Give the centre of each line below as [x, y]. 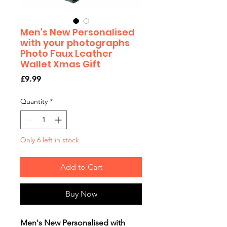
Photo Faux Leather [66, 54]
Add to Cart [81, 167]
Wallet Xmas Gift [60, 64]
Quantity [34, 102]
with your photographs [75, 43]
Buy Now [81, 194]
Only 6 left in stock [50, 140]
